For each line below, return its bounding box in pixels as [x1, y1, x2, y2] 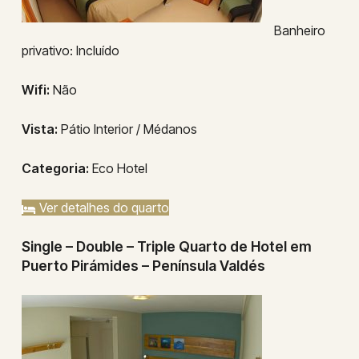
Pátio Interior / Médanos [57, 121, 197, 137]
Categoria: [21, 160, 89, 176]
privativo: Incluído [21, 42, 119, 58]
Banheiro [273, 22, 325, 38]
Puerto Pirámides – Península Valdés [21, 257, 265, 274]
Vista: [21, 121, 58, 137]
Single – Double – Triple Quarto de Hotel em [21, 238, 312, 255]
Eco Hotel [88, 160, 147, 176]
